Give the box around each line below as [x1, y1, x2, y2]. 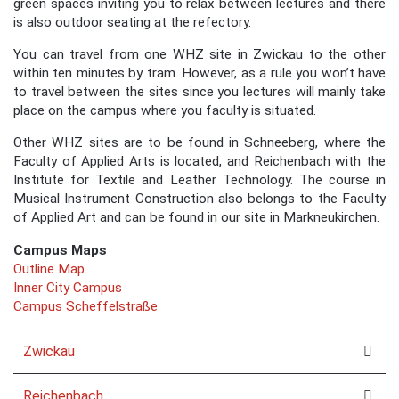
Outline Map [13, 260, 85, 277]
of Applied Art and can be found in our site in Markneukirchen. [13, 209, 379, 226]
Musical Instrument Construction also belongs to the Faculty [13, 191, 386, 208]
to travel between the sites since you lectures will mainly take [13, 83, 386, 100]
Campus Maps [13, 241, 107, 258]
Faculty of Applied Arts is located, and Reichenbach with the [13, 153, 386, 170]
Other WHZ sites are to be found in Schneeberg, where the [13, 134, 386, 151]
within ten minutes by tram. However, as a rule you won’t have [13, 64, 386, 81]
